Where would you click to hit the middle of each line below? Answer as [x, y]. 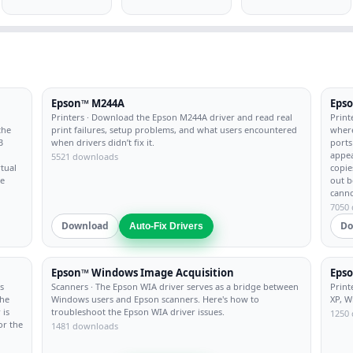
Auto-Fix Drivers [166, 226]
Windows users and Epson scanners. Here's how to [155, 299]
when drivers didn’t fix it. [103, 142]
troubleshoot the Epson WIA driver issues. [138, 312]
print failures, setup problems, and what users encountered [174, 130]
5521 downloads [85, 156]
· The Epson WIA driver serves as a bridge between [193, 286]
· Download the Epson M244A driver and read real [188, 117]
